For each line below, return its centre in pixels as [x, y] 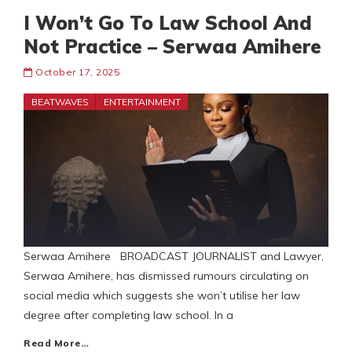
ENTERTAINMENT [142, 102]
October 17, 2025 [77, 72]
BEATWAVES [60, 102]
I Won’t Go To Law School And [168, 23]
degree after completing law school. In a [128, 315]
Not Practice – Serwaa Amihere [172, 47]
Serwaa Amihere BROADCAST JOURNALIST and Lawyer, [174, 257]
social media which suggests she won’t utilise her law [162, 296]
